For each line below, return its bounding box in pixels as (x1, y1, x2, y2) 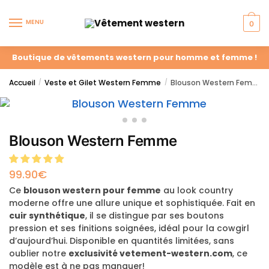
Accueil (9, 77, 35, 88)
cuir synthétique (9, 209, 85, 222)
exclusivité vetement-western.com (68, 247, 232, 259)
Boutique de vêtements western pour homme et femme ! (12, 51, 257, 63)
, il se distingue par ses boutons (85, 209, 224, 222)
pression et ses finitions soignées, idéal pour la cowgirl (9, 222, 249, 234)
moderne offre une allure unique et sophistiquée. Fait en (9, 196, 255, 209)
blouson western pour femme (23, 184, 161, 196)
